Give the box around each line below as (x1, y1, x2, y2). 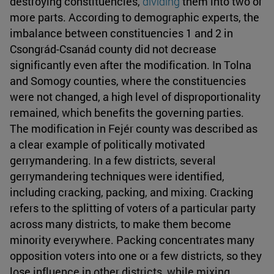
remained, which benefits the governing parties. (10, 105, 244, 120)
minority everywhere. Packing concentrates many (10, 232, 254, 248)
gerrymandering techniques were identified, (10, 169, 224, 184)
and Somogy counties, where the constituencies (10, 73, 246, 89)
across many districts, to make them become (10, 217, 231, 232)
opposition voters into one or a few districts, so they (10, 248, 262, 264)
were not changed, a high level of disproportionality (10, 89, 261, 105)
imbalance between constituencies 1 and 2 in (10, 26, 233, 41)
